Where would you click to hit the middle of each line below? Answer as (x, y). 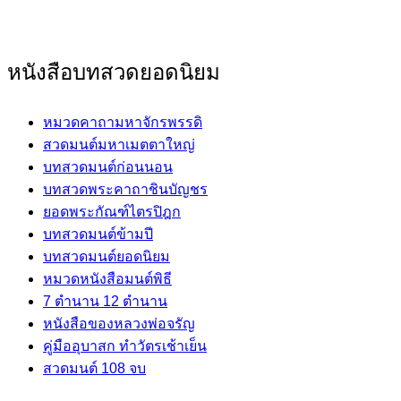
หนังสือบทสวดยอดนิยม (114, 72)
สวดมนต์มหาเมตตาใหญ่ (119, 144)
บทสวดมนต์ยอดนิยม (107, 256)
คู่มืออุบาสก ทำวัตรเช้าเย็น (125, 346)
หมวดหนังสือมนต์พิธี (107, 278)
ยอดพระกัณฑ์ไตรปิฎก (112, 211)
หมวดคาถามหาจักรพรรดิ (123, 122)
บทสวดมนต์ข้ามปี (98, 234)
